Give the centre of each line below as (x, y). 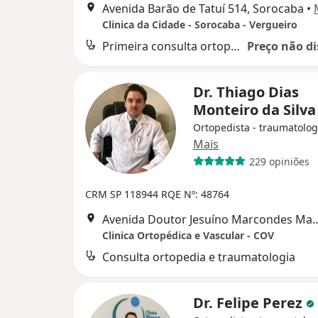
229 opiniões (279, 161)
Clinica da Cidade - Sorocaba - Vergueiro (200, 25)
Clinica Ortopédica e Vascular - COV (188, 236)
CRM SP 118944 (123, 194)
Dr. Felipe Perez (250, 303)
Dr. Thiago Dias (246, 92)
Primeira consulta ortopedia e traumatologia (235, 46)
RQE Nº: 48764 (195, 194)
